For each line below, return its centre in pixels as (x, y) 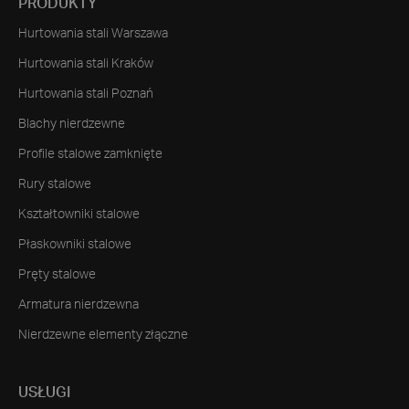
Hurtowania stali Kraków (86, 64)
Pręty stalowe (57, 275)
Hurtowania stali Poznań (86, 94)
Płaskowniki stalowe (75, 245)
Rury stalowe (55, 185)
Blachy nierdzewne (72, 125)
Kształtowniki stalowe (79, 215)
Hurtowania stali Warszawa (93, 34)
